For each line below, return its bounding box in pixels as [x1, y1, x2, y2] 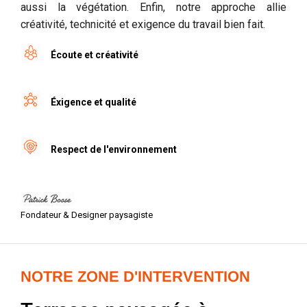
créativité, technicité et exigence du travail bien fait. [21, 17, 265, 31]
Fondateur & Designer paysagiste [21, 209, 153, 220]
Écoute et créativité [51, 49, 138, 60]
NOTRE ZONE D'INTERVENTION [21, 267, 250, 285]
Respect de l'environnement [51, 143, 177, 155]
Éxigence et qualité [51, 96, 136, 108]
